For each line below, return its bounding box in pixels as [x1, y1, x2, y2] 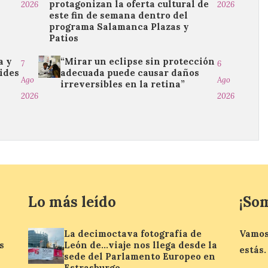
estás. [239, 244, 266, 255]
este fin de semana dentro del [49, 10, 188, 21]
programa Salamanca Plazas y [49, 21, 190, 32]
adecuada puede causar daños [60, 67, 200, 78]
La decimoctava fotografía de [64, 228, 202, 239]
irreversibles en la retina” [60, 78, 185, 90]
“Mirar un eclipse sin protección [60, 56, 215, 67]
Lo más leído [28, 193, 117, 211]
